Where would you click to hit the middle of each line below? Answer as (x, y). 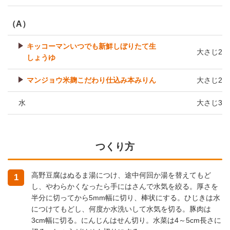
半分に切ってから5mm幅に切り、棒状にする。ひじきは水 (126, 197)
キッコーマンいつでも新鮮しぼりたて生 (92, 46)
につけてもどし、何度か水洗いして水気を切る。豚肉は (121, 209)
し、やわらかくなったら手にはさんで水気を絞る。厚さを (125, 186)
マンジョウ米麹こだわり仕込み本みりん (92, 80)
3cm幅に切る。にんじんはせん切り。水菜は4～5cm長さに (126, 220)
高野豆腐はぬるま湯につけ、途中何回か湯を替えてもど (121, 175)
